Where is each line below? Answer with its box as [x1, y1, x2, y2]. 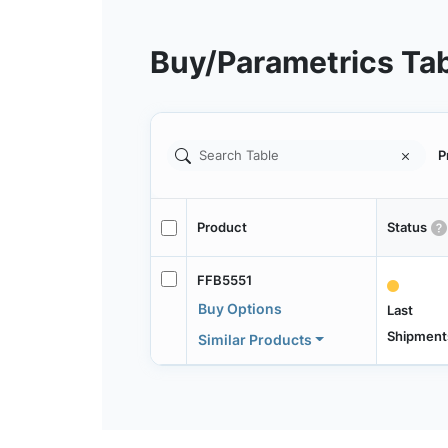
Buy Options [197, 299, 282, 317]
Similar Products [197, 330, 312, 348]
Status [386, 219, 427, 236]
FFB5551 [196, 271, 252, 288]
